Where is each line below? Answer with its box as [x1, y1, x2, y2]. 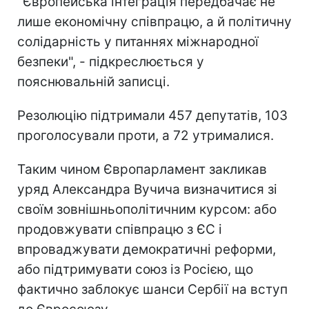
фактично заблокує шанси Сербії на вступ [17, 281, 288, 297]
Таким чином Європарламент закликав [17, 161, 267, 177]
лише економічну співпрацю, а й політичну [17, 13, 292, 30]
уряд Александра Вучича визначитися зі [17, 181, 277, 197]
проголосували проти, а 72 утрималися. [17, 127, 274, 143]
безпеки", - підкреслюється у [17, 53, 204, 70]
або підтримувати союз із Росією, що [17, 261, 253, 277]
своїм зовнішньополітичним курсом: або [17, 201, 277, 217]
